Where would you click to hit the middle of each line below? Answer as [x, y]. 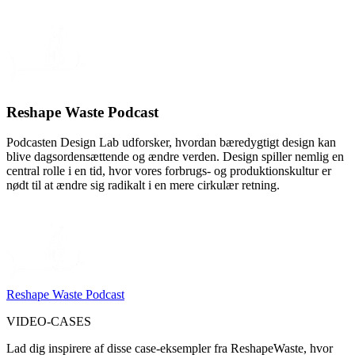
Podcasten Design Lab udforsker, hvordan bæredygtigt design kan [171, 143]
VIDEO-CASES [49, 322]
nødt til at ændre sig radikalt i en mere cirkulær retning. [143, 185]
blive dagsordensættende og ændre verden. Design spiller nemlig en [175, 157]
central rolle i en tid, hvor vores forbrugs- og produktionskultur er [169, 171]
